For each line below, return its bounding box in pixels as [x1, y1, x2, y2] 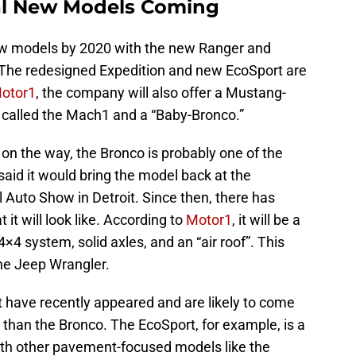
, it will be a [232, 211, 300, 228]
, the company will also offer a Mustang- [36, 83, 286, 101]
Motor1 [186, 211, 232, 228]
